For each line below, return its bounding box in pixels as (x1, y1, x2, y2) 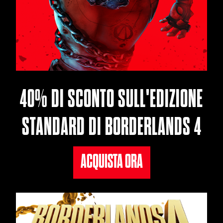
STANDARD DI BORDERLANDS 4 (21, 113, 202, 139)
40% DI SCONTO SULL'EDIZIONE (20, 85, 203, 111)
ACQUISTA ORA (80, 151, 143, 171)
